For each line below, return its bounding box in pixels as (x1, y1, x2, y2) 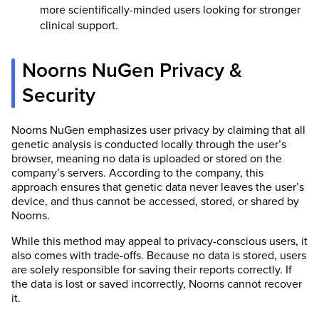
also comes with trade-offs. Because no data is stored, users (11, 248, 306, 263)
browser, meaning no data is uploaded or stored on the (11, 151, 282, 166)
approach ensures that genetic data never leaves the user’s (11, 179, 304, 194)
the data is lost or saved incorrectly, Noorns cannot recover (11, 276, 302, 291)
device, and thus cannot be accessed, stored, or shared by (11, 194, 299, 209)
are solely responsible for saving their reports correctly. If (11, 262, 292, 277)
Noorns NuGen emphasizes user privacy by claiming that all (11, 122, 305, 137)
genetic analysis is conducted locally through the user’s (11, 137, 286, 152)
